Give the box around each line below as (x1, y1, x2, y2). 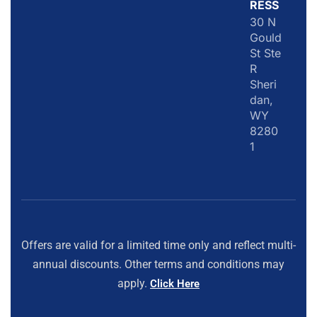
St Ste (250, 46, 281, 61)
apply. (117, 277, 150, 291)
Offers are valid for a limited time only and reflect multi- (21, 238, 296, 253)
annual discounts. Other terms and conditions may (33, 258, 284, 272)
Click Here (150, 277, 200, 291)
